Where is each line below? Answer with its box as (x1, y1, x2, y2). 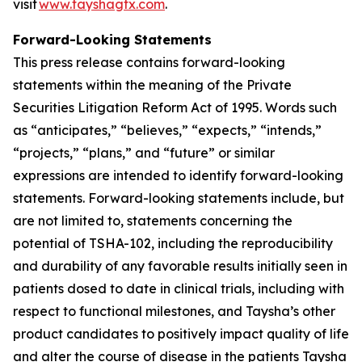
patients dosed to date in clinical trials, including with (13, 280, 344, 297)
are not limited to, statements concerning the (13, 213, 293, 229)
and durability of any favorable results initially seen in (13, 258, 347, 274)
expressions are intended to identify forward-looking (13, 167, 343, 183)
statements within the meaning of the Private (13, 77, 292, 93)
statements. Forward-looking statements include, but (13, 190, 344, 206)
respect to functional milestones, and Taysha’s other (13, 303, 335, 319)
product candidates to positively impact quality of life (13, 326, 349, 342)
